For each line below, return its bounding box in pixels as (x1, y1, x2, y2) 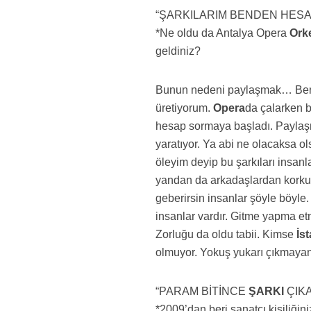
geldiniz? (155, 45, 201, 57)
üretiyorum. (155, 102, 211, 114)
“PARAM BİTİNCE (155, 285, 249, 297)
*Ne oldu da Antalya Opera (155, 27, 290, 39)
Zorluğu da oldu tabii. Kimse (155, 228, 297, 240)
